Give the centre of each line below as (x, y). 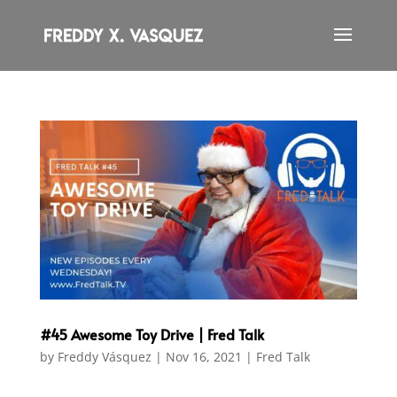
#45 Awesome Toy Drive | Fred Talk (152, 334)
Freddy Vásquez (104, 356)
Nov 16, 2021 (203, 356)
